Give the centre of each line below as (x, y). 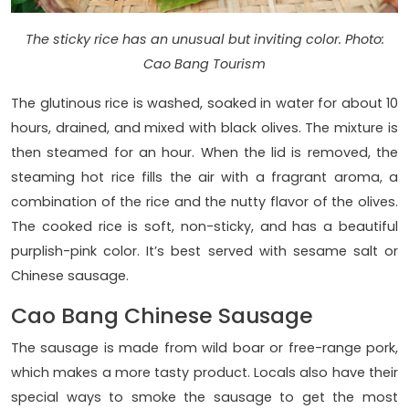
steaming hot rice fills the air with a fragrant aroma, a (204, 178)
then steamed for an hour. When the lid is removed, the (204, 153)
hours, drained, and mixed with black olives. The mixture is (204, 128)
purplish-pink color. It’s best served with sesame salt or (204, 252)
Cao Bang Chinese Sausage (162, 316)
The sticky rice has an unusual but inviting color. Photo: (204, 40)
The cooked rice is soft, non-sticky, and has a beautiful (204, 227)
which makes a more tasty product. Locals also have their (204, 373)
